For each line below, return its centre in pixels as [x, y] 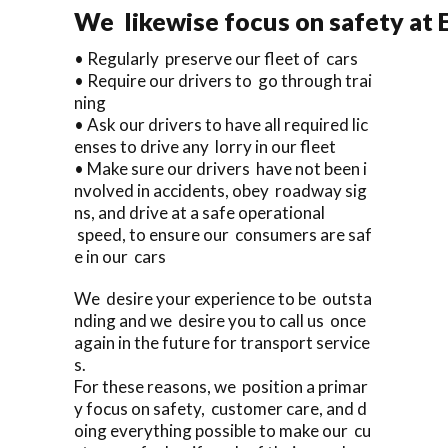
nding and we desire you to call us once [221, 320]
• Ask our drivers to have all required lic [221, 124]
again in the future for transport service [222, 342]
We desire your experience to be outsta [223, 298]
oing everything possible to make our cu [222, 430]
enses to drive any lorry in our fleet [205, 146]
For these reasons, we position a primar [221, 386]
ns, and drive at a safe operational [199, 212]
